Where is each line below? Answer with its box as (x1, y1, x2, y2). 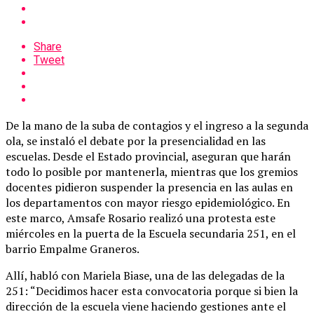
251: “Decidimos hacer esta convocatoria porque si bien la (6, 282, 298, 299)
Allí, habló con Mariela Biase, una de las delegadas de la (6, 267, 285, 283)
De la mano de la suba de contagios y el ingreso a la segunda (6, 117, 308, 133)
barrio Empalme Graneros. (6, 240, 139, 257)
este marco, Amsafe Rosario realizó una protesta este (6, 210, 275, 226)
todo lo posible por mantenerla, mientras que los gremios (6, 163, 298, 179)
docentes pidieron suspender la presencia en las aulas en (6, 179, 293, 195)
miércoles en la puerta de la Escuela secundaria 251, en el (6, 225, 296, 241)
